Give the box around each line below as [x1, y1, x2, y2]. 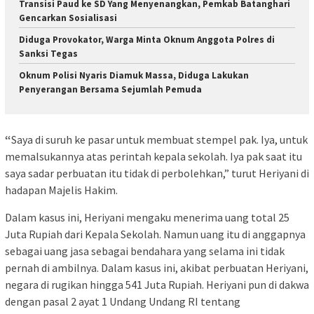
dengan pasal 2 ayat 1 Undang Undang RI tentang [5, 294, 240, 308]
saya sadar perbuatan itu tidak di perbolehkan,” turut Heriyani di [5, 165, 309, 180]
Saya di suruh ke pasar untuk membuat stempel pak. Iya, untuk [11, 132, 308, 146]
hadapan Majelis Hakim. [5, 182, 118, 197]
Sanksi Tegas [19, 48, 78, 60]
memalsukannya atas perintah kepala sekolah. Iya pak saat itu [5, 149, 302, 163]
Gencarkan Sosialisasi [19, 12, 117, 25]
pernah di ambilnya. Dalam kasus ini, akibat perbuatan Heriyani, [5, 260, 308, 275]
